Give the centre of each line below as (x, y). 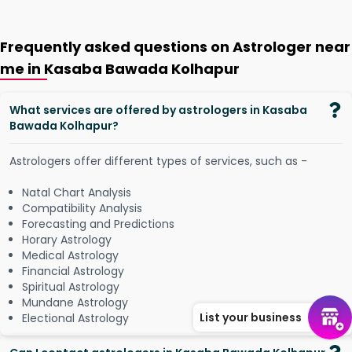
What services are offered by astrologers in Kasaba (158, 110)
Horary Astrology (67, 240)
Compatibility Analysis (82, 208)
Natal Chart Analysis (77, 192)
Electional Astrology (75, 318)
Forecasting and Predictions (98, 224)
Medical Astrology (70, 255)
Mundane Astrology (75, 302)
